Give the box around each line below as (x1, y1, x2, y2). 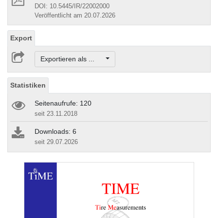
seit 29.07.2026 (35, 138, 78, 146)
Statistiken (10, 81, 46, 90)
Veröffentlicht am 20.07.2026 (35, 11, 115, 19)
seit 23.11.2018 (35, 110, 77, 118)
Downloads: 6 (35, 127, 76, 136)
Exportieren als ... (40, 55, 104, 63)
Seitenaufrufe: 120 (35, 99, 91, 108)
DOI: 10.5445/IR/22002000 (35, 2, 109, 10)
